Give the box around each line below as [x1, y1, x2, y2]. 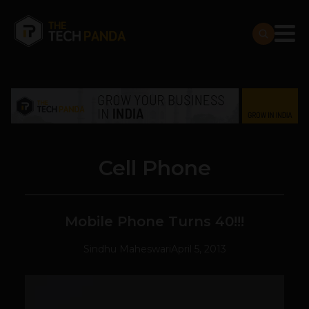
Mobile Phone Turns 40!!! [65, 213, 244, 230]
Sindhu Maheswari [83, 243, 171, 256]
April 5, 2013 [170, 243, 226, 256]
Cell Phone [98, 155, 211, 181]
